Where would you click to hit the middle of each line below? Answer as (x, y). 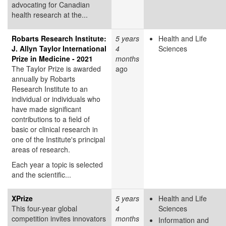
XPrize (22, 198)
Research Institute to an (50, 89)
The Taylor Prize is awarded (56, 68)
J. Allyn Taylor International (59, 48)
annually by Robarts (43, 78)
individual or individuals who (56, 99)
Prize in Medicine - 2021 (52, 58)
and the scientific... (41, 174)
